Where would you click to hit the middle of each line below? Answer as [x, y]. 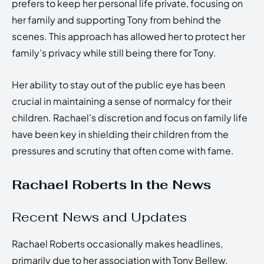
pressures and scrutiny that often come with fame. [123, 150]
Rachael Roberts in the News [111, 184]
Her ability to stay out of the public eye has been [118, 84]
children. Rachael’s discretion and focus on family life [130, 117]
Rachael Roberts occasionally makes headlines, [117, 243]
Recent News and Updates [99, 217]
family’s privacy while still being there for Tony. [114, 52]
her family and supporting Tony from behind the [116, 19]
